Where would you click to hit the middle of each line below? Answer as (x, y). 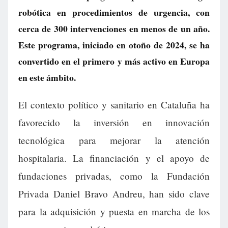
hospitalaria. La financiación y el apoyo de (114, 158)
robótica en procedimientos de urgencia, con (114, 12)
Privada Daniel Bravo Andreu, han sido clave (114, 194)
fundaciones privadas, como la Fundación (114, 176)
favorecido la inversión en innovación (114, 123)
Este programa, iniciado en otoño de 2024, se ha (114, 45)
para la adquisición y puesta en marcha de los (114, 212)
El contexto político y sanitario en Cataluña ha (114, 105)
